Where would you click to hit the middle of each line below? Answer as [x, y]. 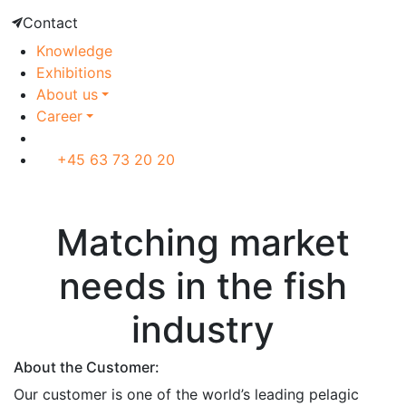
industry [203, 329]
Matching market [203, 242]
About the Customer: [87, 367]
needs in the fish [203, 286]
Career [59, 116]
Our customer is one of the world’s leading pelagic [186, 394]
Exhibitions [74, 72]
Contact [50, 23]
